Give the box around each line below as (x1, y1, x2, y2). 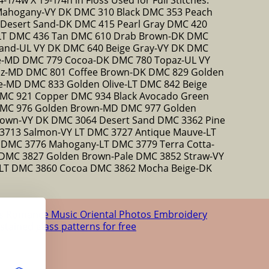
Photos (119, 207, 154, 221)
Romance (6, 207, 51, 221)
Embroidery (154, 207, 207, 221)
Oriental (80, 207, 119, 221)
